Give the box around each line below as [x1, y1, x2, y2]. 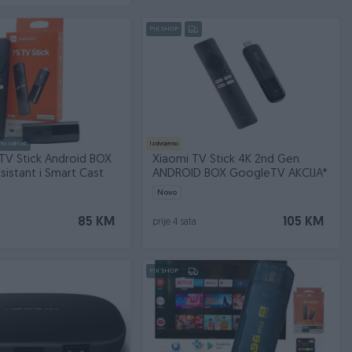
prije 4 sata [152, 218, 197, 227]
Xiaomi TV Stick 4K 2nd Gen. [152, 154, 302, 166]
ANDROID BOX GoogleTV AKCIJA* [152, 168, 328, 180]
